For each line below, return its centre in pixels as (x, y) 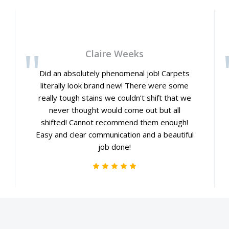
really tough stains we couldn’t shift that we (114, 98)
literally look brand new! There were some (115, 85)
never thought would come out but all (114, 110)
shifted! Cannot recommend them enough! (115, 122)
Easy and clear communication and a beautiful (114, 134)
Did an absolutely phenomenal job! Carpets (115, 73)
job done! (115, 147)
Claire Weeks (115, 54)
